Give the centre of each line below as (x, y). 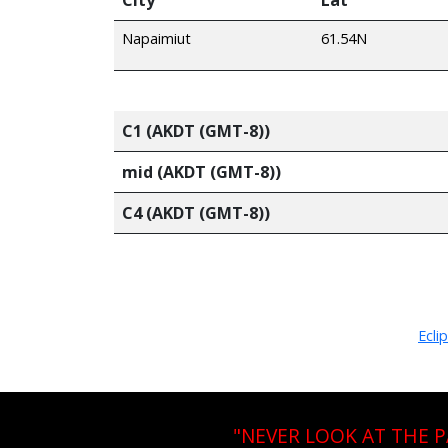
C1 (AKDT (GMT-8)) (196, 130)
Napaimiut (156, 38)
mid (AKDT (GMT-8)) (201, 171)
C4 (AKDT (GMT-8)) (196, 212)
